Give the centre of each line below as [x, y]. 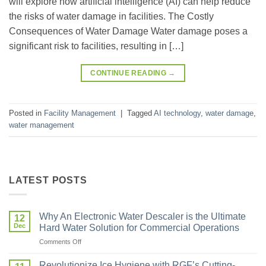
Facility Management [80, 113]
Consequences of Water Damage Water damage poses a [128, 31]
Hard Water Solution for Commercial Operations [139, 228]
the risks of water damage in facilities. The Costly [111, 16]
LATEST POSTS [48, 180]
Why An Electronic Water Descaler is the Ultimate [142, 217]
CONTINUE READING [129, 73]
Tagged [140, 113]
